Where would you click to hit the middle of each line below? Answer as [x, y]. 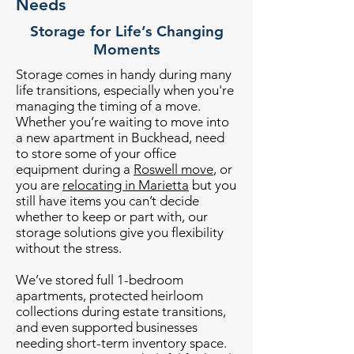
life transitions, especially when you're [125, 90]
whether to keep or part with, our [112, 217]
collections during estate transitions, [121, 311]
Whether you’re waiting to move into [122, 122]
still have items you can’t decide [107, 201]
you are [39, 185]
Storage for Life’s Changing [126, 31]
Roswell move [173, 169]
